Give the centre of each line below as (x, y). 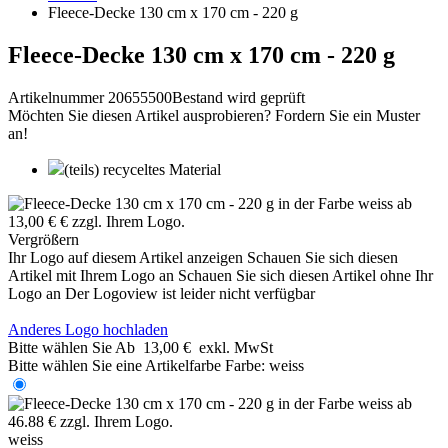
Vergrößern (43, 239)
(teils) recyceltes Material (142, 169)
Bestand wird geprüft (238, 97)
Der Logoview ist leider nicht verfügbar (190, 293)
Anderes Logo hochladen (88, 329)
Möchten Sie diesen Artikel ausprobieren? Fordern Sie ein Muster (214, 115)
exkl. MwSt (236, 347)
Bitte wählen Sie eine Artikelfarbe (114, 365)
